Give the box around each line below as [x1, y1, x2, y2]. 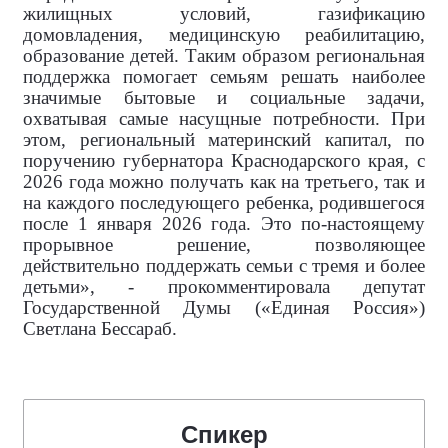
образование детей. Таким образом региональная [23, 45, 425, 66]
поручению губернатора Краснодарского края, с [23, 150, 425, 171]
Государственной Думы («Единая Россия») [23, 297, 425, 318]
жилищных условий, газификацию [23, 3, 425, 24]
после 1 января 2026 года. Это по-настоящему [23, 213, 425, 234]
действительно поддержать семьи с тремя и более [23, 255, 425, 276]
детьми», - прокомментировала [23, 276, 363, 297]
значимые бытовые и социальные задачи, [23, 87, 425, 108]
